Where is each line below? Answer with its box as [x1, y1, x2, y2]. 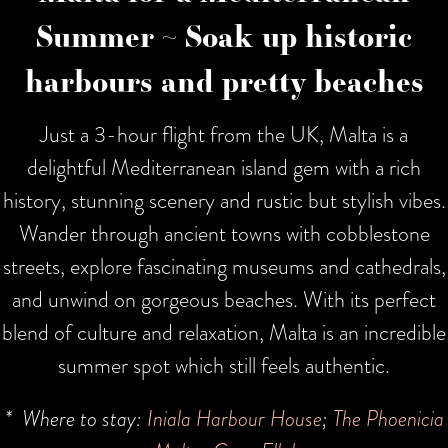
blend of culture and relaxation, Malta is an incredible [2, 315, 446, 349]
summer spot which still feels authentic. [58, 348, 390, 382]
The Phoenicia [332, 401, 444, 435]
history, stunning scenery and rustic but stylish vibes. [2, 183, 446, 217]
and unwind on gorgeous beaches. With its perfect [12, 282, 436, 316]
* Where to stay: [4, 401, 147, 435]
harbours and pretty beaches [24, 58, 424, 102]
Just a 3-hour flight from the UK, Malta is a [40, 117, 408, 151]
